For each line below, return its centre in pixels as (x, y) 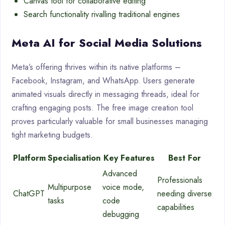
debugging (121, 214)
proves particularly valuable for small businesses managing (110, 122)
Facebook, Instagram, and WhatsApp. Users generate (103, 81)
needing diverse (185, 194)
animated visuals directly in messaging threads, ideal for (105, 94)
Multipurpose (70, 187)
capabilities (176, 207)
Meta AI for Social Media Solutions (107, 43)
